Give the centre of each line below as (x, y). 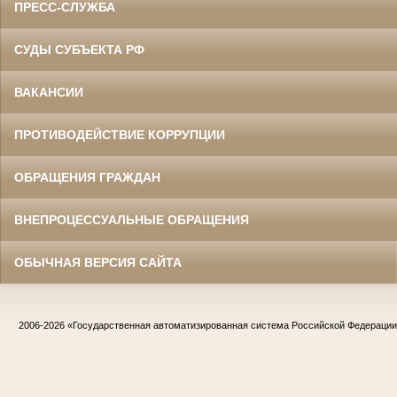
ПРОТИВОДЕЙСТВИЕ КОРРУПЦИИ (120, 135)
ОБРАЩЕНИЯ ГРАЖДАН (87, 178)
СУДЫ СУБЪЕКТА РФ (79, 50)
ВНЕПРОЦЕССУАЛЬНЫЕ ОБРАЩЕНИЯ (132, 220)
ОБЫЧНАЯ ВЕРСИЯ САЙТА (98, 263)
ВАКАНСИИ (49, 93)
